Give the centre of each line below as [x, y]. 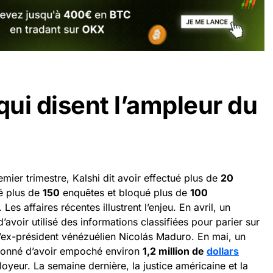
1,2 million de [175, 251]
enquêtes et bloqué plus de [125, 192]
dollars [223, 251]
